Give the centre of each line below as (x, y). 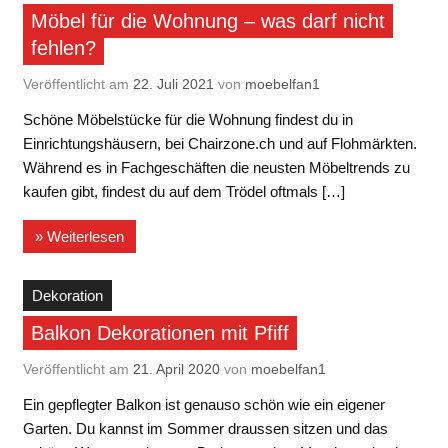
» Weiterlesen (79, 236)
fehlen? (63, 48)
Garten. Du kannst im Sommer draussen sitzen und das (205, 429)
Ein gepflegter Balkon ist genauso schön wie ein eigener (203, 405)
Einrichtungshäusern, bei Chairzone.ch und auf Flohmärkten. (219, 144)
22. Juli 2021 (173, 83)
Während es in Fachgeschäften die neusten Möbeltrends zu (216, 168)
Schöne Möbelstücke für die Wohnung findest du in (187, 120)
